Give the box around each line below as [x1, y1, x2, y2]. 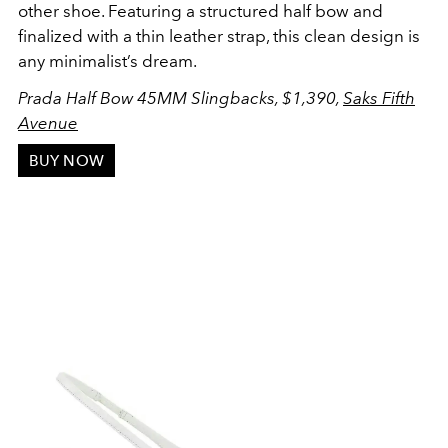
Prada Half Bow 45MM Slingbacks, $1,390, [18, 88, 343, 109]
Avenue [18, 113, 78, 134]
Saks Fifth [343, 88, 415, 109]
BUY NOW [28, 151, 104, 170]
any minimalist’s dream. [18, 51, 200, 72]
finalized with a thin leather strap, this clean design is [18, 26, 420, 47]
